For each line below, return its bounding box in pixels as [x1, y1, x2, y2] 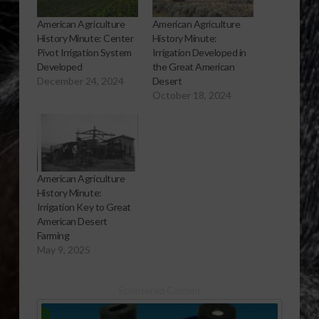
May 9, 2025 [36, 243, 90, 256]
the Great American [152, 60, 235, 73]
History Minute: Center [36, 31, 134, 44]
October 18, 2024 [152, 88, 231, 101]
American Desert [36, 214, 108, 227]
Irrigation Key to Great [36, 200, 131, 213]
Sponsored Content [117, 284, 201, 296]
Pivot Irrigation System [36, 46, 132, 58]
